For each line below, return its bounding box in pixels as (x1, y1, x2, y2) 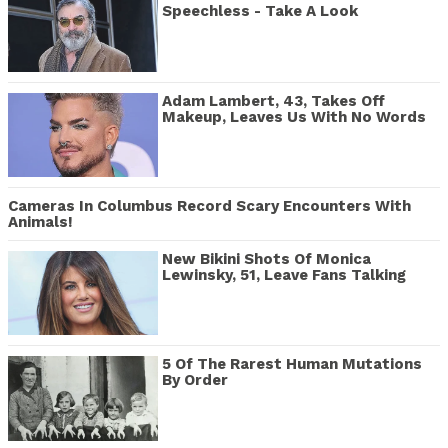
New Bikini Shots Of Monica (162, 250, 371, 269)
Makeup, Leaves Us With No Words (162, 107, 426, 126)
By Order (162, 371, 228, 390)
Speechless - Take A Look (162, 2, 358, 21)
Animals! (8, 213, 73, 232)
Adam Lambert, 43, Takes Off (162, 91, 385, 110)
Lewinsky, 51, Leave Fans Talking (162, 266, 406, 285)
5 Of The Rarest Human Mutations (162, 355, 422, 374)
